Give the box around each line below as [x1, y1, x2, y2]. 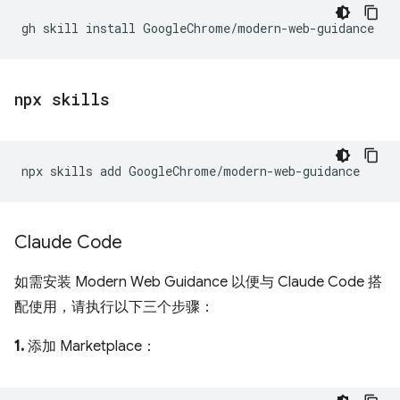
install [86, 20, 136, 37]
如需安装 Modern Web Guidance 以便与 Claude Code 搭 [14, 273, 382, 291]
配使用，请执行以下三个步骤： [14, 298, 214, 316]
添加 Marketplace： [24, 337, 156, 355]
